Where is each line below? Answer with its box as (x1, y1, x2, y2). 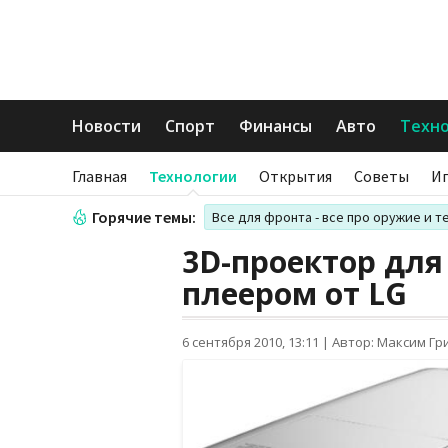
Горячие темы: (92, 207, 196, 227)
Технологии (149, 166, 237, 186)
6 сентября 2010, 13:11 (182, 333, 319, 351)
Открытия (259, 166, 332, 186)
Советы (354, 166, 409, 186)
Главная (72, 166, 127, 186)
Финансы (239, 115, 312, 137)
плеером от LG (182, 273, 407, 314)
